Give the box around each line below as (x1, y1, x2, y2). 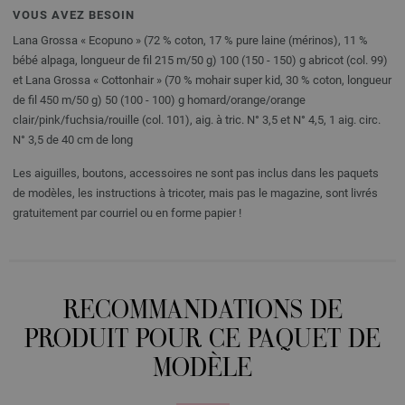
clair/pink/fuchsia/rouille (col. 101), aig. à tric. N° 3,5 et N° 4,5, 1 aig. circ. (13, 112, 381, 127)
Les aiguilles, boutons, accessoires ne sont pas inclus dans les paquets (13, 165, 379, 180)
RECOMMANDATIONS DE (62, 298, 343, 325)
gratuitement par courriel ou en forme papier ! (13, 205, 241, 220)
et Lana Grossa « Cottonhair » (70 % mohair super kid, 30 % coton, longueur (13, 72, 391, 87)
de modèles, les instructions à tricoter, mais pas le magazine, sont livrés (13, 185, 378, 200)
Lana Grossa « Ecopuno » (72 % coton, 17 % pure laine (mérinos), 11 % (13, 33, 368, 47)
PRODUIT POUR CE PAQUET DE (24, 327, 381, 354)
